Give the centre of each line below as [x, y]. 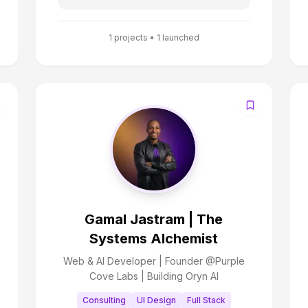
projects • [134, 37]
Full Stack [206, 300]
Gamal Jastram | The [154, 219]
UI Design [156, 300]
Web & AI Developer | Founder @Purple [154, 261]
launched [179, 37]
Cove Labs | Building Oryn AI [154, 276]
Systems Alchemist [154, 239]
